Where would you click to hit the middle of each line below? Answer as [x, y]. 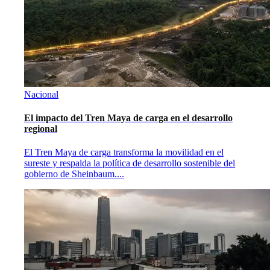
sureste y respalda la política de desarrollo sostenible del [130, 163]
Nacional [41, 94]
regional [41, 129]
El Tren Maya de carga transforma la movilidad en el [124, 152]
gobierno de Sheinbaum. [71, 174]
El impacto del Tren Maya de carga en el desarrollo [128, 118]
